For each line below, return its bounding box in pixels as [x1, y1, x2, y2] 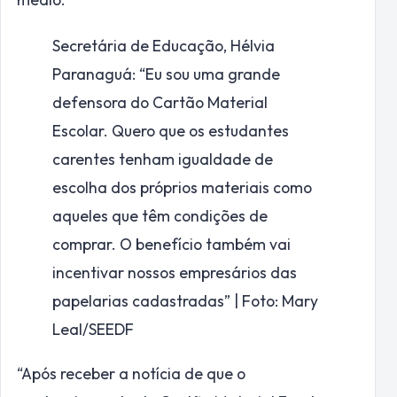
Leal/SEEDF [52, 318, 134, 339]
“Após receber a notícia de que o [17, 362, 245, 384]
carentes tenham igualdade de [52, 148, 273, 169]
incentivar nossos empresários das [52, 261, 297, 283]
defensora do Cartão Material [52, 91, 268, 113]
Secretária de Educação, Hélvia [52, 35, 275, 56]
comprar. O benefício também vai [52, 233, 291, 254]
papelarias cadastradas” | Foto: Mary [52, 290, 318, 311]
